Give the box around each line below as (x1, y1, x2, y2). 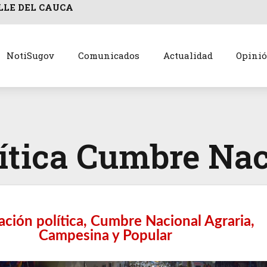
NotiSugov (6, 49, 54, 62)
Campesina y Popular (39, 229, 173, 244)
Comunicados (77, 49, 139, 62)
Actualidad (163, 49, 213, 62)
